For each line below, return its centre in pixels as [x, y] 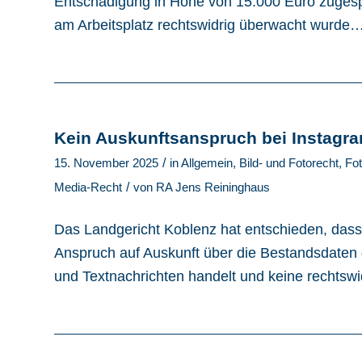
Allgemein [207, 164]
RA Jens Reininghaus [213, 188]
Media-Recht [88, 188]
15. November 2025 [106, 164]
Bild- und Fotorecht [289, 164]
